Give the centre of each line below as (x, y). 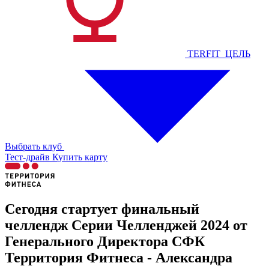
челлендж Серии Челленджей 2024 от (126, 225)
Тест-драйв (27, 157)
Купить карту (80, 157)
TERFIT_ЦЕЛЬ (219, 54)
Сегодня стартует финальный (102, 209)
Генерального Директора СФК (105, 241)
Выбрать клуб (33, 146)
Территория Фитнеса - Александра (119, 257)
